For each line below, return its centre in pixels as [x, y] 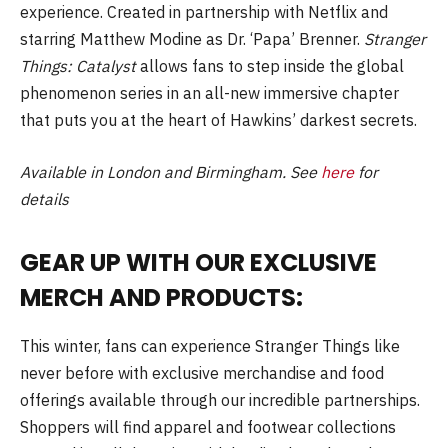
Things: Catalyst [78, 66]
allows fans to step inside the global [270, 66]
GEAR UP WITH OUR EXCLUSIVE [198, 263]
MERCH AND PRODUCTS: [161, 298]
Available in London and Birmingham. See [170, 171]
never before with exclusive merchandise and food [202, 373]
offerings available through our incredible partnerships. [220, 400]
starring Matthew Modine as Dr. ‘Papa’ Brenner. [192, 39]
